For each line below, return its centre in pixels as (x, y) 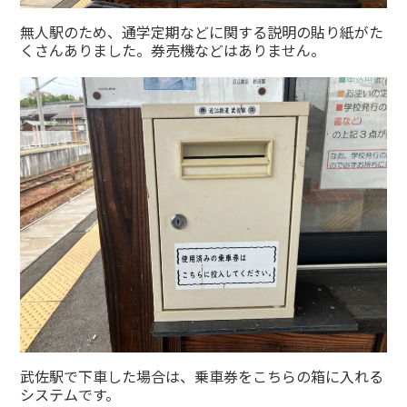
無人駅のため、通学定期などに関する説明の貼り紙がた (202, 32)
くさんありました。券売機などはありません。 (173, 50)
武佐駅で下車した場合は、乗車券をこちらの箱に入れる (202, 376)
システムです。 (70, 394)
